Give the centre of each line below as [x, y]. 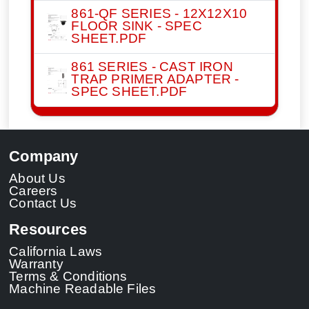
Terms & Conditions [68, 276]
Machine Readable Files [83, 289]
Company [44, 157]
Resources [48, 230]
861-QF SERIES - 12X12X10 [159, 13]
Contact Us [43, 202]
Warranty [36, 264]
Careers [33, 190]
